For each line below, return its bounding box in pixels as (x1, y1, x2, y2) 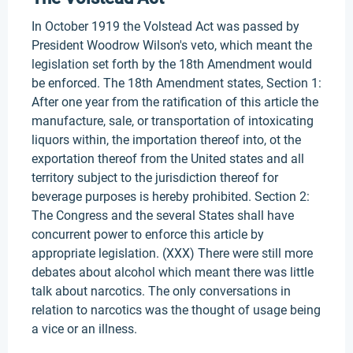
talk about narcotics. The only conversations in (32, 284, 291, 299)
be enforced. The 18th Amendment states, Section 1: (32, 76, 321, 91)
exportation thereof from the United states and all (32, 151, 304, 166)
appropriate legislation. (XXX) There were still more (32, 246, 313, 261)
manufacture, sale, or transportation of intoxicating (32, 113, 314, 128)
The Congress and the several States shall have (32, 208, 294, 223)
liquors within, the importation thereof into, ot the (32, 132, 301, 147)
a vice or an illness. (32, 321, 137, 336)
